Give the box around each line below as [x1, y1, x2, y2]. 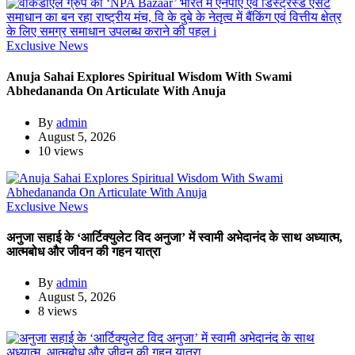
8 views [38, 304, 77, 319]
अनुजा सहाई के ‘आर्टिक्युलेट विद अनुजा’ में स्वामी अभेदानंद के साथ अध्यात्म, [6, 230, 342, 244]
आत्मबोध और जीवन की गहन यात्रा [6, 244, 161, 258]
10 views [38, 143, 83, 158]
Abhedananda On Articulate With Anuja [6, 84, 226, 98]
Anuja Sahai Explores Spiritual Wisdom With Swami [6, 70, 292, 84]
